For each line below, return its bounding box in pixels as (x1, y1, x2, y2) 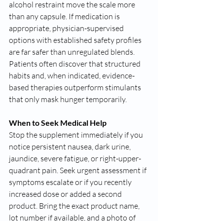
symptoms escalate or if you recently (9, 177, 133, 187)
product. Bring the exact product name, (9, 201, 141, 211)
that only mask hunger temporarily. (9, 94, 127, 104)
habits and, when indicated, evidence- (9, 71, 135, 80)
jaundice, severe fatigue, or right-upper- (9, 153, 141, 163)
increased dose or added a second (9, 189, 123, 199)
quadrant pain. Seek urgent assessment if (9, 165, 148, 175)
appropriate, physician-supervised (9, 23, 125, 33)
